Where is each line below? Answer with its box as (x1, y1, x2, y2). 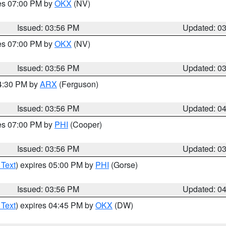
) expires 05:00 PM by (16, 159, 95, 171)
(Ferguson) (57, 78, 98, 90)
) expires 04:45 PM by (16, 199, 95, 211)
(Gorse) (109, 159, 138, 171)
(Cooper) (68, 119, 102, 130)
